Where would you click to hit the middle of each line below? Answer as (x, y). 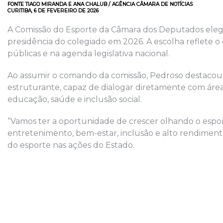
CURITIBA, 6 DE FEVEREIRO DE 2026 (53, 11)
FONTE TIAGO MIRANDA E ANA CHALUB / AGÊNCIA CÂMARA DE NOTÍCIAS (104, 4)
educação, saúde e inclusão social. (75, 100)
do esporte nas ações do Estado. (71, 145)
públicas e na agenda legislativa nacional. (89, 54)
